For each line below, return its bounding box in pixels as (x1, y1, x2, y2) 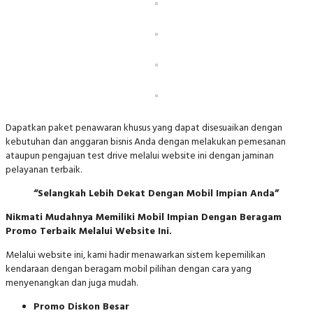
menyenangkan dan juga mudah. (6, 275, 138, 290)
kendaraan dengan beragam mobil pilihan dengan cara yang (6, 261, 252, 276)
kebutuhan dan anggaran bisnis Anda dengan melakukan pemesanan (6, 134, 286, 149)
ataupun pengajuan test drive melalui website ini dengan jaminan (6, 148, 274, 163)
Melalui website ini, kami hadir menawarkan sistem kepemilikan (6, 247, 265, 262)
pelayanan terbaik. (6, 162, 82, 177)
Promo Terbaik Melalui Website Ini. (6, 224, 172, 238)
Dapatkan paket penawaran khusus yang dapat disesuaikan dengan (6, 120, 282, 135)
